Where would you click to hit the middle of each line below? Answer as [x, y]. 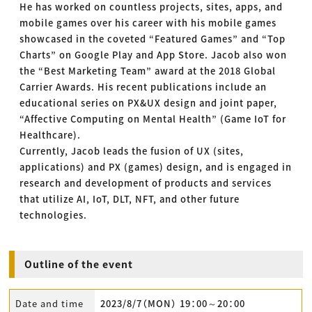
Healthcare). [50, 135]
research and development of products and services [146, 183]
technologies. [54, 215]
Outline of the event [79, 264]
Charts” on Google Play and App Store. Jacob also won [154, 55]
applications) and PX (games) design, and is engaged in [156, 167]
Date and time [50, 304]
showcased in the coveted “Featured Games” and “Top [153, 39]
